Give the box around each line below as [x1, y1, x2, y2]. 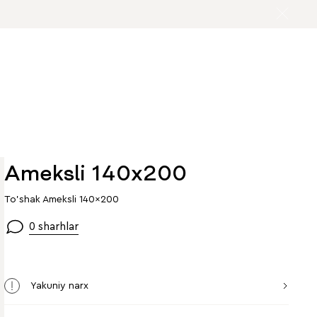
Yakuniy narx [30, 280, 89, 291]
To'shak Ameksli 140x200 [4, 195, 120, 204]
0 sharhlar [29, 221, 79, 232]
